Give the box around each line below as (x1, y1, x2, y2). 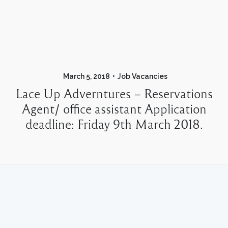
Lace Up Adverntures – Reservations (15, 85, 213, 101)
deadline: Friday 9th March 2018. (25, 116, 203, 132)
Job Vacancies (118, 72, 167, 80)
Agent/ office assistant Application (21, 100, 207, 117)
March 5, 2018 (63, 72, 110, 80)
